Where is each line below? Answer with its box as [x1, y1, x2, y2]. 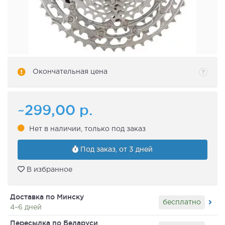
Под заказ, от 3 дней [78, 147, 153, 153]
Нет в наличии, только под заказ [29, 126, 146, 132]
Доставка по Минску [10, 193, 84, 201]
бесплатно [163, 199, 201, 205]
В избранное [25, 167, 72, 173]
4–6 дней [10, 204, 42, 211]
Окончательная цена [33, 69, 107, 75]
